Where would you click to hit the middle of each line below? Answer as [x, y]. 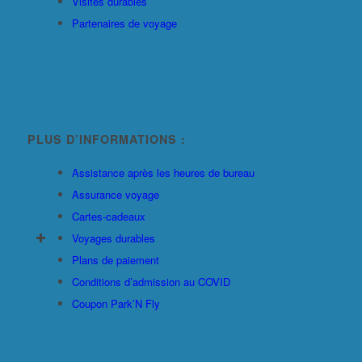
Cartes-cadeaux [108, 216]
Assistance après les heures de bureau [163, 172]
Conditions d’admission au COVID [151, 281]
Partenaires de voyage [124, 23]
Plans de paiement [115, 259]
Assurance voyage [115, 194]
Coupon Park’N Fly [116, 303]
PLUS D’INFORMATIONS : [106, 139]
